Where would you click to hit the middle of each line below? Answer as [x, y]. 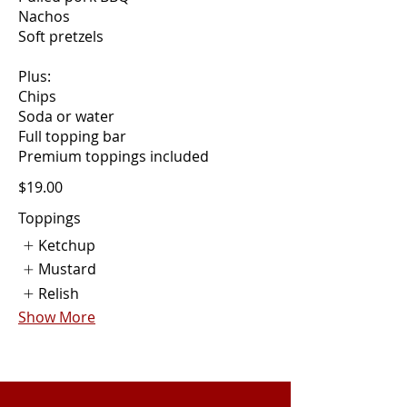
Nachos [44, 16]
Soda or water [66, 116]
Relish [59, 293]
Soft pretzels [61, 36]
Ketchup [67, 245]
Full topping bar [72, 136]
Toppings [50, 218]
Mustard [68, 269]
